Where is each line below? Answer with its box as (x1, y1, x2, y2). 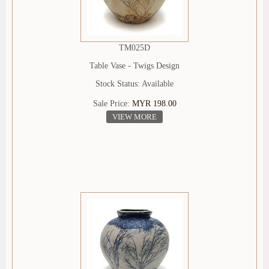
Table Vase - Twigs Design (89, 61, 180, 71)
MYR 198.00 (131, 99, 177, 109)
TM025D (119, 43, 150, 53)
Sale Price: (92, 99, 132, 109)
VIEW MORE (112, 112, 157, 122)
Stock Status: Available (95, 79, 174, 89)
